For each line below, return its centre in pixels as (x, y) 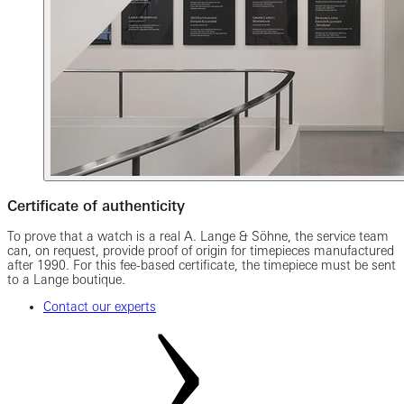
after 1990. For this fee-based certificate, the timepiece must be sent (202, 265)
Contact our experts (100, 306)
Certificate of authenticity (96, 205)
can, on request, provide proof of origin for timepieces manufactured (201, 250)
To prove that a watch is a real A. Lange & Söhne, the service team (198, 236)
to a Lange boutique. (66, 279)
